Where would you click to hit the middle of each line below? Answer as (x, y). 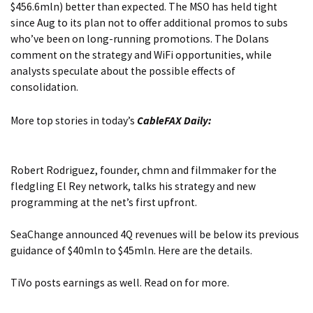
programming (44, 203)
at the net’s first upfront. (138, 203)
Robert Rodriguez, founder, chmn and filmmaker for (136, 170)
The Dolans (242, 39)
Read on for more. (187, 283)
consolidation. (44, 87)
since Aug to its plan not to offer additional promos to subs (149, 23)
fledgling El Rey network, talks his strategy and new (133, 187)
